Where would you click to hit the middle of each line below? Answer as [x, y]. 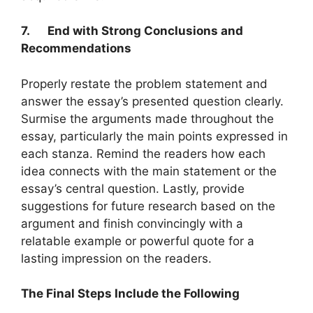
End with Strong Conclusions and [145, 31]
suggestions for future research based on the [148, 206]
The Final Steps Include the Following [130, 294]
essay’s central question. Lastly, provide [133, 188]
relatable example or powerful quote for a [138, 241]
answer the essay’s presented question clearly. [152, 101]
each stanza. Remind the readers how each [143, 153]
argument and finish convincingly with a [132, 223]
